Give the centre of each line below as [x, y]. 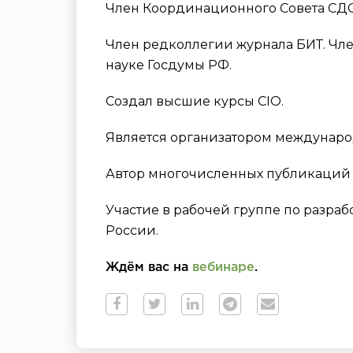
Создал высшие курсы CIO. [195, 101]
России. [132, 230]
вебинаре [223, 268]
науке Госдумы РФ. [169, 65]
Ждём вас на [149, 268]
